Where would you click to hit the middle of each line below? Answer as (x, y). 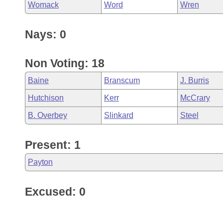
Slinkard (118, 115)
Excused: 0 (55, 192)
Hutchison (46, 98)
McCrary (195, 98)
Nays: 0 (46, 34)
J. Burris (194, 80)
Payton (40, 162)
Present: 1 (53, 145)
